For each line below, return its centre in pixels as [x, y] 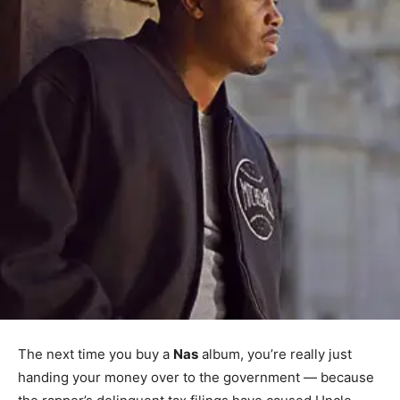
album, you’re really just [275, 354]
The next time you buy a [96, 354]
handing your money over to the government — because [196, 378]
